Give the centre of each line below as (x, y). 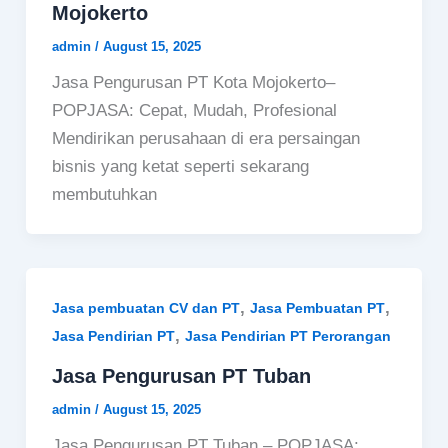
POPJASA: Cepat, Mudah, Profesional (194, 110)
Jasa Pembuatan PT (317, 307)
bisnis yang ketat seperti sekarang (180, 166)
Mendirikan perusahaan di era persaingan (205, 138)
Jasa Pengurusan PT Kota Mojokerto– (193, 82)
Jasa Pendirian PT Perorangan (287, 335)
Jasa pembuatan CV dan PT (145, 307)
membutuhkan (104, 194)
